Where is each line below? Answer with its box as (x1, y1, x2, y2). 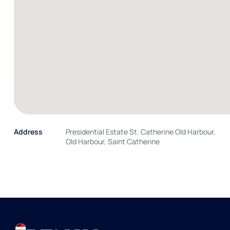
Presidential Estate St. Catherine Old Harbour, (66, 126, 216, 137)
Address (14, 126, 43, 137)
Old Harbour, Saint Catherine (66, 136, 160, 146)
